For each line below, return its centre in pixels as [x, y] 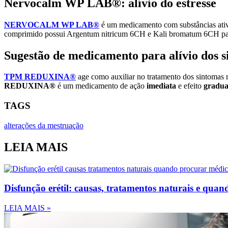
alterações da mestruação [44, 125]
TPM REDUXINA [37, 77]
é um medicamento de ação [102, 86]
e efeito [190, 86]
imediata [161, 86]
